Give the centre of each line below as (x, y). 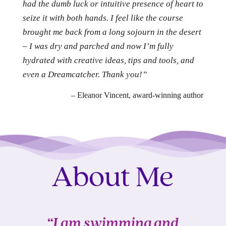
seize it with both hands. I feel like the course (103, 18)
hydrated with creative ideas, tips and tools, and (108, 61)
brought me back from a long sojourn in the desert (112, 32)
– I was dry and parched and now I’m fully (98, 46)
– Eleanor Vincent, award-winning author (137, 95)
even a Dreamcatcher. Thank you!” (84, 75)
